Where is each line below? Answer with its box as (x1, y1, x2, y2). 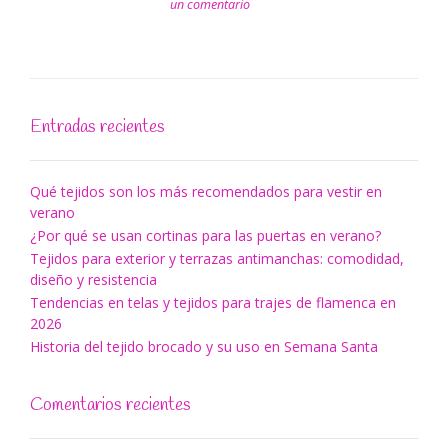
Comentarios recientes (30, 393, 191, 418)
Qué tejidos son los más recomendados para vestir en (30, 182, 382, 202)
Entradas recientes (30, 115, 165, 140)
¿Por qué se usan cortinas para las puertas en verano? (30, 226, 381, 246)
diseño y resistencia (30, 270, 157, 290)
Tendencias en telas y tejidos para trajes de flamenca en (30, 293, 396, 313)
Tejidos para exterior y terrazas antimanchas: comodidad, (30, 249, 404, 269)
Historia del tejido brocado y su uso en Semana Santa (30, 337, 378, 357)
